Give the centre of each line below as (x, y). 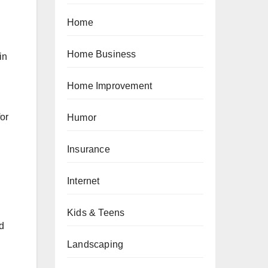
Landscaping (95, 244)
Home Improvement (110, 86)
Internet (83, 181)
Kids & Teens (96, 213)
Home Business (102, 54)
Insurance (89, 149)
